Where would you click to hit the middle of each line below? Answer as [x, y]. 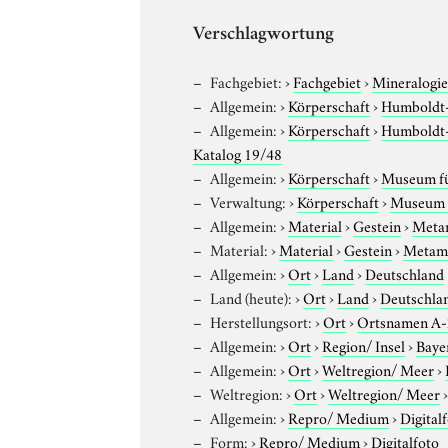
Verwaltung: [248, 200]
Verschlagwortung [264, 35]
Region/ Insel [364, 344]
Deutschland [405, 272]
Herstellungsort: [261, 320]
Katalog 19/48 [238, 152]
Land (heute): [251, 296]
